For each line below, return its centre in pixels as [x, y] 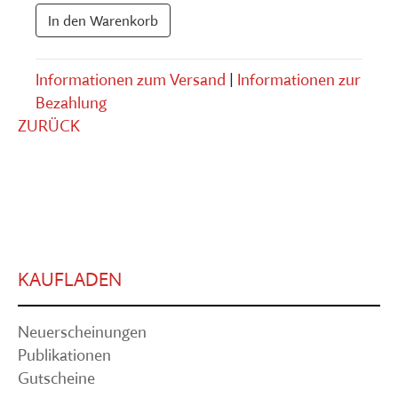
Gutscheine [56, 378]
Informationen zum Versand [131, 80]
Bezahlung [71, 103]
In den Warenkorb [103, 21]
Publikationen [64, 355]
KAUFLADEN [70, 279]
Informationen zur [299, 80]
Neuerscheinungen [82, 332]
